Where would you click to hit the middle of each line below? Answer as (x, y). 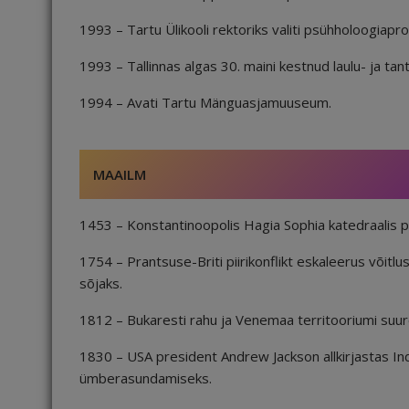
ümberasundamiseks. (146, 378)
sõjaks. (101, 283)
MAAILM (120, 174)
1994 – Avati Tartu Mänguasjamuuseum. (205, 102)
